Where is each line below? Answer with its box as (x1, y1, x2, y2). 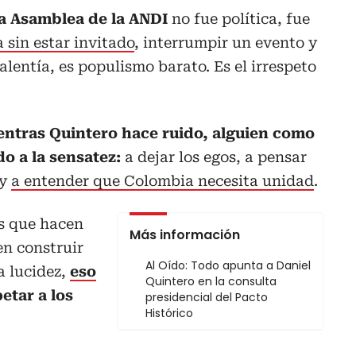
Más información (130, 226, 240, 245)
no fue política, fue (168, 10, 310, 28)
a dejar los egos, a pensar (121, 149, 307, 166)
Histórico (145, 305, 193, 322)
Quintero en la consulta (145, 273, 277, 290)
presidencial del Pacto (145, 289, 268, 306)
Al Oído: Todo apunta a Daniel (145, 257, 311, 274)
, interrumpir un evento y (134, 34, 317, 52)
